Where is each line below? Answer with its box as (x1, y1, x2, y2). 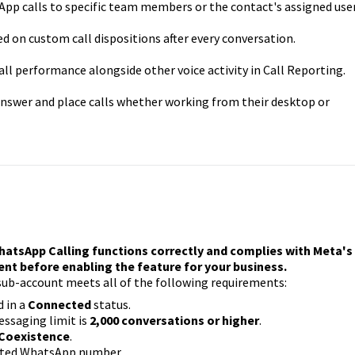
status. (90, 296, 131, 312)
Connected (27, 296, 91, 312)
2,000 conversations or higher (89, 312, 259, 328)
